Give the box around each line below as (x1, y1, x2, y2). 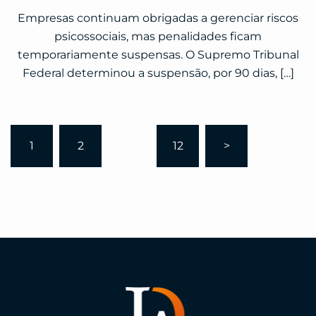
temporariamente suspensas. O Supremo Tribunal (17, 48, 299, 62)
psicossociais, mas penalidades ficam (54, 30, 262, 44)
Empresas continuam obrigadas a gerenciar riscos (18, 11, 298, 25)
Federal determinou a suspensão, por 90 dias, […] (22, 66, 294, 80)
